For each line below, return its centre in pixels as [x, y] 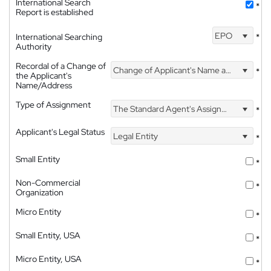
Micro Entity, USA [49, 259]
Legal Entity [135, 136]
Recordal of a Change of [61, 66]
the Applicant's [44, 75]
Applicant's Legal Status [60, 132]
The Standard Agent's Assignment [167, 109]
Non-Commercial [48, 183]
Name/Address [44, 85]
